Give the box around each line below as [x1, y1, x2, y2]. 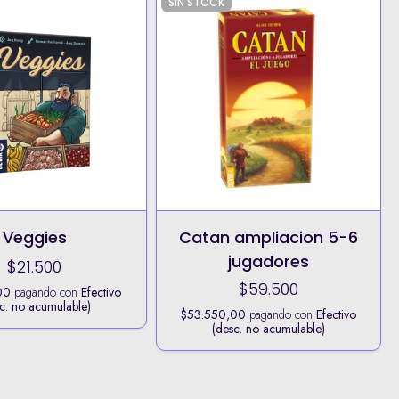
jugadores [228, 249, 310, 273]
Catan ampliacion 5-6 [179, 225, 359, 248]
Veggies [2, 225, 67, 248]
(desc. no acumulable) [212, 319, 326, 338]
